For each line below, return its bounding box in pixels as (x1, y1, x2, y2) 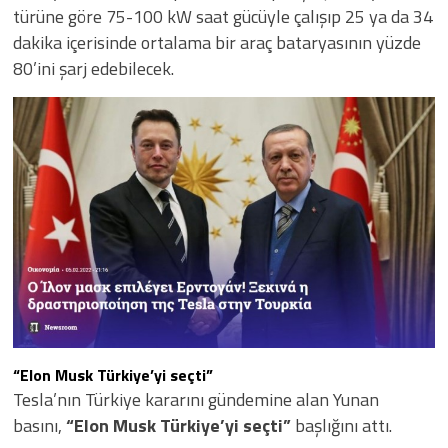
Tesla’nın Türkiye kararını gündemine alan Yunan (13, 386, 379, 414)
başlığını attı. (291, 412, 392, 440)
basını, (13, 412, 66, 440)
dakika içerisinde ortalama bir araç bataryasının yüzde (13, 29, 421, 57)
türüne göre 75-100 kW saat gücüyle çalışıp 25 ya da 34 (13, 3, 433, 31)
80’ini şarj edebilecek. (13, 55, 174, 83)
